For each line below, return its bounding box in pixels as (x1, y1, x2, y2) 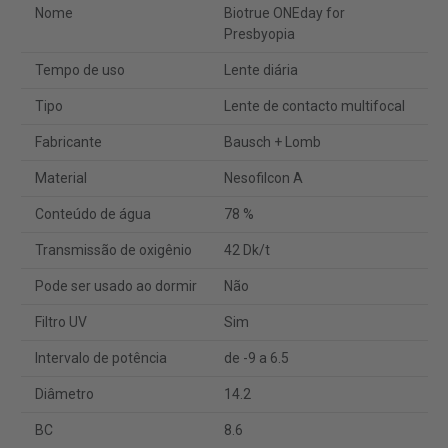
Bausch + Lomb (224, 134, 322, 151)
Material (34, 170, 87, 187)
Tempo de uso (34, 62, 125, 79)
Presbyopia (224, 26, 296, 43)
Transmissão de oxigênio (34, 242, 192, 259)
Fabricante (34, 134, 102, 151)
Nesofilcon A (224, 170, 304, 187)
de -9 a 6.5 (224, 350, 290, 367)
